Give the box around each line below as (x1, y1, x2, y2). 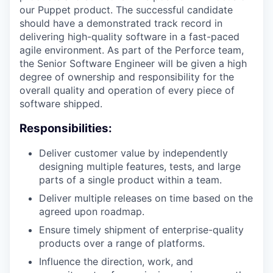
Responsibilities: (19, 121, 112, 135)
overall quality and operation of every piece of (19, 84, 235, 96)
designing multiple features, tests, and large (39, 160, 241, 173)
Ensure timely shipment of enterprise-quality (39, 224, 244, 236)
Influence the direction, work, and (39, 255, 193, 268)
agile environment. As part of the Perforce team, (19, 44, 244, 56)
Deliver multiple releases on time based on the (39, 192, 253, 205)
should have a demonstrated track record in (19, 17, 222, 29)
